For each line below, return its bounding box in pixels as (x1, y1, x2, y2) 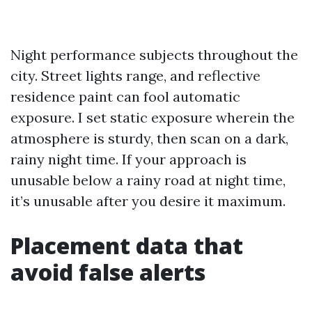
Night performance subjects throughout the (10, 46, 298, 63)
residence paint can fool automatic (10, 88, 240, 105)
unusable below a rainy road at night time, (10, 171, 286, 189)
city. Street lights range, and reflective (10, 67, 260, 84)
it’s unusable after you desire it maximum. (10, 192, 286, 210)
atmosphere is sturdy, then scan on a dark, (10, 130, 288, 147)
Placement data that (10, 231, 243, 260)
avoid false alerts (10, 257, 205, 287)
